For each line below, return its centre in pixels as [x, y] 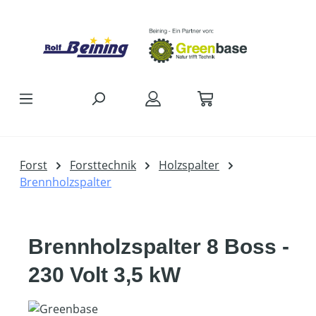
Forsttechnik [103, 165]
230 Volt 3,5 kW [104, 275]
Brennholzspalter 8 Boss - [159, 247]
